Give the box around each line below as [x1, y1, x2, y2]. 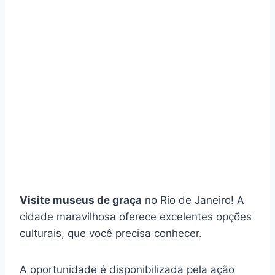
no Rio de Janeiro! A [142, 193, 244, 206]
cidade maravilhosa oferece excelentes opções [20, 210, 252, 223]
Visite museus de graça [20, 193, 142, 206]
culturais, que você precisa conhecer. [20, 227, 202, 239]
